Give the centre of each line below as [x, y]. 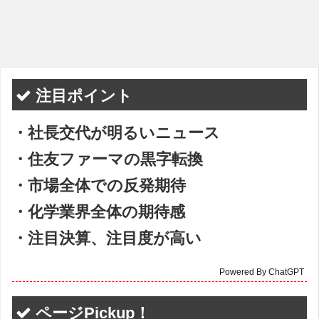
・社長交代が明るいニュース [116, 133]
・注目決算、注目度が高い [107, 238]
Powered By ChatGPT [262, 272]
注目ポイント [82, 96]
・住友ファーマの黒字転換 [108, 159]
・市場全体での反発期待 [99, 185]
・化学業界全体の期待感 [99, 212]
